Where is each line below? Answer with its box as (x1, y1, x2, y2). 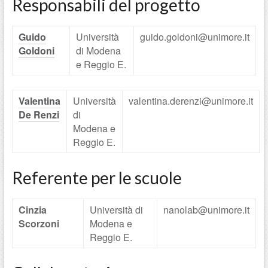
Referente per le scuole (11, 167, 182, 188)
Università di (89, 202, 143, 217)
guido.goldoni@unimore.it (139, 29, 249, 44)
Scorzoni (18, 216, 59, 230)
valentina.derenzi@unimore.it (128, 93, 253, 108)
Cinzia (18, 202, 47, 217)
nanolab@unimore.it (163, 202, 249, 217)
